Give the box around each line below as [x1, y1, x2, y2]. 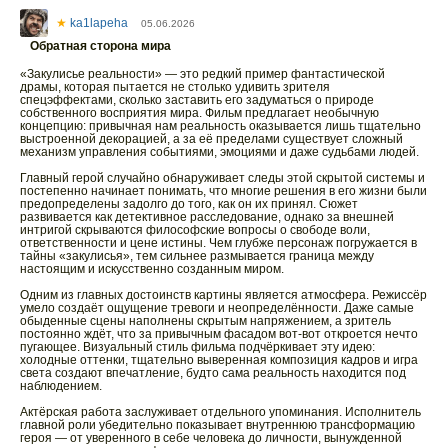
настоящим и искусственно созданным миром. [20, 262, 284, 276]
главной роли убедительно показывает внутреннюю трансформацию [20, 418, 415, 432]
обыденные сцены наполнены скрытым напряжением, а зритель [20, 314, 391, 328]
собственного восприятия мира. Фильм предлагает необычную [20, 106, 379, 120]
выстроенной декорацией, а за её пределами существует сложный [20, 132, 403, 146]
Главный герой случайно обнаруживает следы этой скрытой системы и [20, 171, 425, 185]
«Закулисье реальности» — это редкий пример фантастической [20, 67, 385, 81]
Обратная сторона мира [30, 39, 171, 53]
